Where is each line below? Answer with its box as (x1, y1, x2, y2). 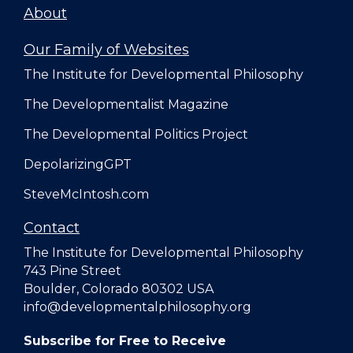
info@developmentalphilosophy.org (24, 299, 251, 314)
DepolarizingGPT (24, 157, 132, 172)
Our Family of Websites (24, 41, 189, 58)
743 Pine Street (24, 263, 121, 278)
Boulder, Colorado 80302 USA (24, 281, 214, 296)
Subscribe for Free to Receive (24, 333, 226, 348)
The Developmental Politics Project (24, 127, 248, 142)
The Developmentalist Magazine (24, 97, 229, 112)
